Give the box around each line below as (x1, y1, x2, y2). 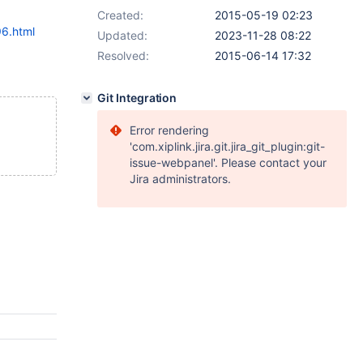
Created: (97, 8, 143, 22)
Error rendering (130, 123, 209, 137)
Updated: (97, 28, 147, 42)
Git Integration (97, 91, 177, 105)
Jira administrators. (130, 172, 231, 186)
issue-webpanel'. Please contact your (130, 156, 327, 169)
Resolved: (97, 49, 149, 62)
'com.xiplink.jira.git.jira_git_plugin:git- (130, 139, 325, 153)
